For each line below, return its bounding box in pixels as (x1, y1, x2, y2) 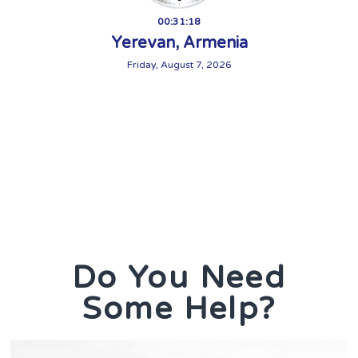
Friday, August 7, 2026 (126, 59, 232, 70)
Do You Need (71, 259, 287, 296)
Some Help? (82, 290, 276, 328)
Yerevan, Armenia (110, 34, 248, 53)
